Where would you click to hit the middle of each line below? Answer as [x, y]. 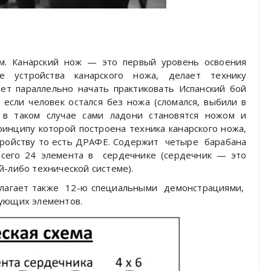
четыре [181, 142]
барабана [225, 142]
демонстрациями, [204, 188]
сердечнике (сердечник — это [175, 155]
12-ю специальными [112, 188]
